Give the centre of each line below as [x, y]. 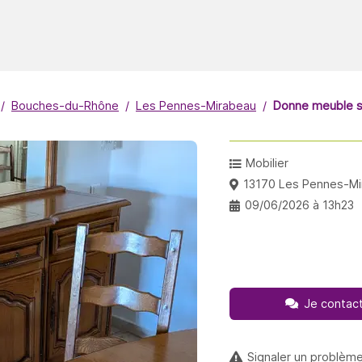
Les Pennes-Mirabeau [196, 105]
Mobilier [267, 162]
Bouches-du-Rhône [65, 105]
